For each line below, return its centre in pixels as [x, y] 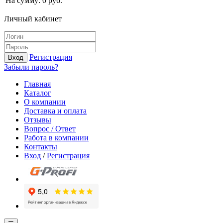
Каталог [38, 93]
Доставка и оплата [55, 111]
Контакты [41, 147]
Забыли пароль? [31, 67]
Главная [37, 84]
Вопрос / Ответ [50, 129]
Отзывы [38, 120]
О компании [45, 102]
